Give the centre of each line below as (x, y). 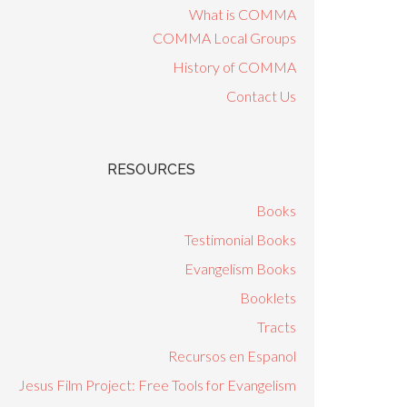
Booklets (268, 298)
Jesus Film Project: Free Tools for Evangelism (157, 385)
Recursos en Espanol (232, 356)
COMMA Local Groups (224, 38)
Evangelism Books (240, 268)
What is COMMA (243, 14)
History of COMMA (234, 67)
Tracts (277, 327)
